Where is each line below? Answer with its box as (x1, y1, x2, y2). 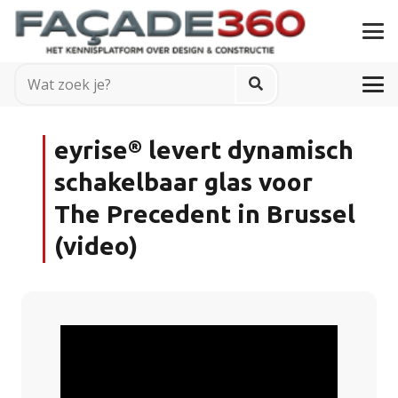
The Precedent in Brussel (54, 200, 355, 229)
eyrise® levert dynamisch (54, 136, 354, 165)
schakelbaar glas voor (54, 168, 313, 197)
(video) (54, 232, 138, 261)
